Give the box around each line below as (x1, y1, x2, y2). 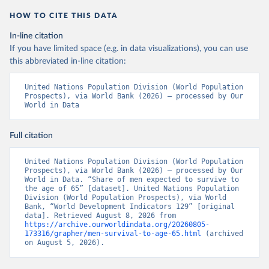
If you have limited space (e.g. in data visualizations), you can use (10, 44, 248, 53)
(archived (201, 229, 243, 238)
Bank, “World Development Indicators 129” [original (25, 202, 235, 211)
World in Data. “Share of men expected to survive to (25, 175, 239, 184)
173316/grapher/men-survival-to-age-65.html (25, 229, 201, 238)
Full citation (10, 131, 53, 140)
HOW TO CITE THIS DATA (10, 12, 118, 19)
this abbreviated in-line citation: (10, 57, 126, 65)
